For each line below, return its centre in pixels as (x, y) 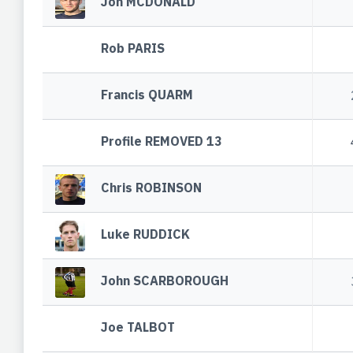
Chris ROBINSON (152, 188)
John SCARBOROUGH (165, 281)
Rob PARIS (133, 48)
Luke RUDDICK (146, 234)
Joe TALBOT (138, 327)
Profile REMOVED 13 (162, 141)
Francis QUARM (147, 95)
